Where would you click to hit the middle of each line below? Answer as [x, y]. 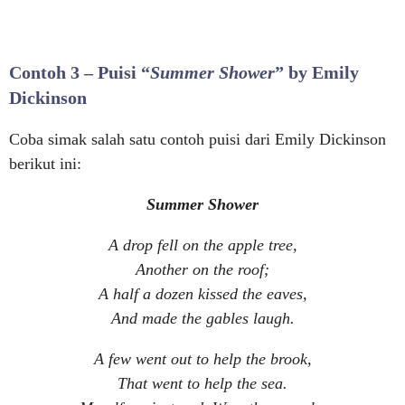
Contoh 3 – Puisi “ [80, 72]
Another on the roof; [202, 269]
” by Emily [317, 72]
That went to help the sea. [202, 383]
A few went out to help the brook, [202, 359]
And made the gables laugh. [202, 318]
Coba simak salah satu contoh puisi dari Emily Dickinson [198, 139]
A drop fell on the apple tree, [202, 245]
